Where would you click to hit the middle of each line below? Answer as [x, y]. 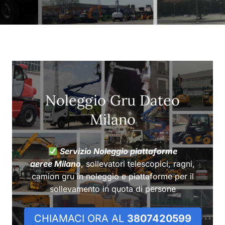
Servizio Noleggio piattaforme [118, 151]
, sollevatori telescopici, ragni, [138, 164]
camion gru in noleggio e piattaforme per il [113, 177]
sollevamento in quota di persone [113, 189]
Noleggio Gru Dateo [113, 100]
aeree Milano [55, 164]
